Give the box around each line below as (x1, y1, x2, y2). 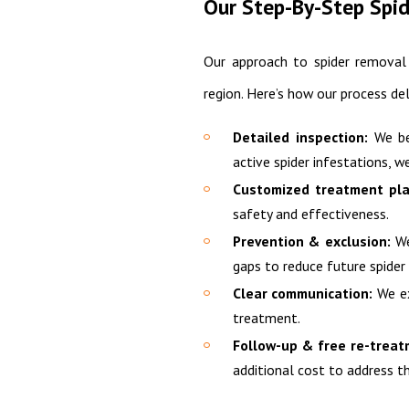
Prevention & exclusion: (232, 231, 391, 250)
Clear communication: (232, 283, 373, 302)
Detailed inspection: (232, 127, 368, 146)
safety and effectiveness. (232, 204, 389, 223)
